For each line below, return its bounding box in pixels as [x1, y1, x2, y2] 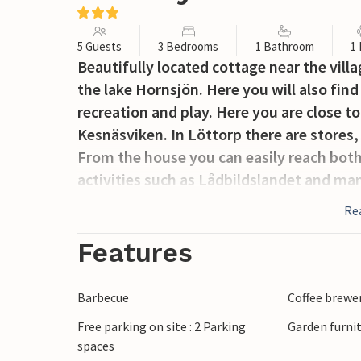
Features [77, 237, 193, 268]
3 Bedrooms [158, 39, 219, 54]
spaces [77, 338, 114, 354]
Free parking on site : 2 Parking [77, 318, 246, 334]
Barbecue [77, 289, 129, 305]
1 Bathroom [255, 39, 314, 54]
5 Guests [77, 39, 122, 54]
